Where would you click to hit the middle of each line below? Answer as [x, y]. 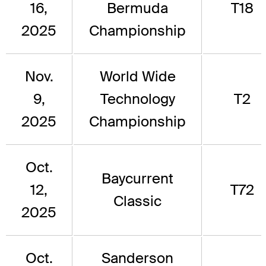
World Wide [137, 77]
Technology [137, 99]
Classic [137, 201]
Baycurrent [137, 179]
